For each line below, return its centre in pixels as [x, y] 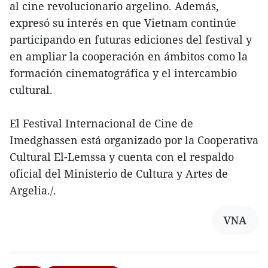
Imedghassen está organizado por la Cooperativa [134, 140]
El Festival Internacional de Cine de [101, 124]
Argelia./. [33, 191]
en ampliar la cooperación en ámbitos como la [129, 57]
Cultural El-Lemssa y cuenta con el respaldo [122, 157]
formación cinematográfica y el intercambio [123, 73]
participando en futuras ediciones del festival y [131, 40]
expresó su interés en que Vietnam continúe [123, 23]
